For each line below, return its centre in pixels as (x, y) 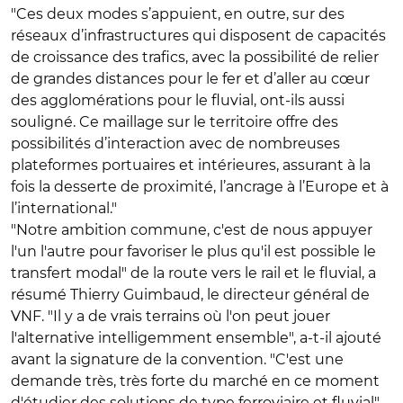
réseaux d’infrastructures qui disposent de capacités (198, 35)
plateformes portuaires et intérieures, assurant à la (191, 165)
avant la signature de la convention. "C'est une (177, 359)
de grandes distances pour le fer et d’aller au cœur (190, 78)
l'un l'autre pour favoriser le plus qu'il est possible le (193, 251)
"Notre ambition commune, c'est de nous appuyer (192, 229)
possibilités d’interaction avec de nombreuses (175, 143)
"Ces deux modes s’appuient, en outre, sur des (178, 13)
